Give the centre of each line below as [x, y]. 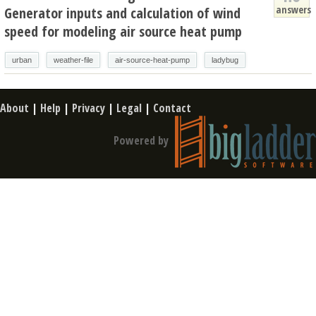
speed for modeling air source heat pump [123, 31]
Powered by [142, 140]
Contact [172, 108]
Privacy [89, 108]
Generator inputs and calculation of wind [122, 13]
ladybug [225, 60]
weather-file [73, 60]
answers [293, 9]
